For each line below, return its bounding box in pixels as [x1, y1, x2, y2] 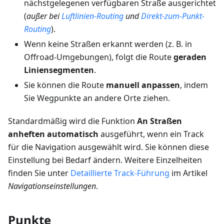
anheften [8, 128, 45, 140]
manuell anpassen [106, 79, 180, 91]
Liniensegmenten [24, 64, 94, 76]
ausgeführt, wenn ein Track [98, 128, 204, 140]
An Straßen [137, 115, 182, 127]
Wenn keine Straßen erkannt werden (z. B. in [24, 38, 192, 50]
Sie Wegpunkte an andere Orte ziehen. [24, 92, 170, 104]
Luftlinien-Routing [61, 10, 123, 22]
